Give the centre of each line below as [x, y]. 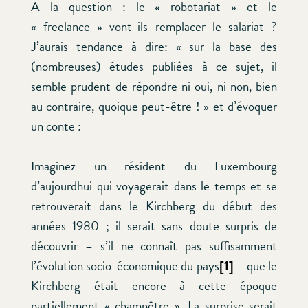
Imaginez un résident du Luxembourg [154, 166]
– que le [255, 265]
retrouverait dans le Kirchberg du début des [154, 206]
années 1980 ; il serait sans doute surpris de [154, 225]
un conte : [56, 126]
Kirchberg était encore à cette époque [154, 285]
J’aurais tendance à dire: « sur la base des [154, 47]
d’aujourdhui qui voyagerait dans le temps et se [154, 186]
